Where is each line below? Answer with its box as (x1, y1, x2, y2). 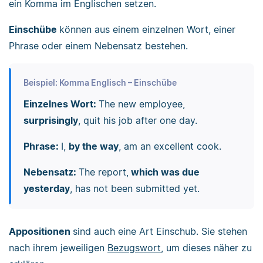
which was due (128, 166, 200, 178)
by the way (68, 140, 119, 153)
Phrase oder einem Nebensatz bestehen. (9, 40, 188, 52)
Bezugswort (107, 241, 161, 254)
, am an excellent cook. (118, 140, 221, 153)
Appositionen (9, 225, 73, 237)
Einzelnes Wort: (23, 98, 99, 110)
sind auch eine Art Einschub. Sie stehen (73, 225, 247, 237)
